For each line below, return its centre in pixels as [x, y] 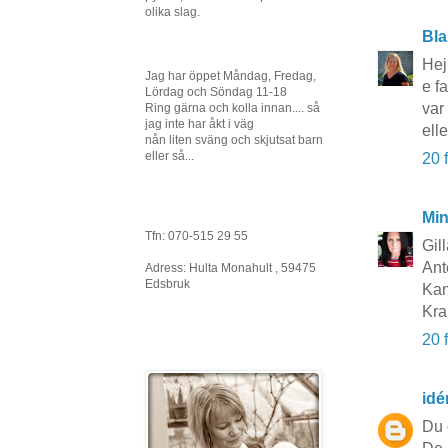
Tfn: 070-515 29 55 [196, 236]
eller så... [169, 156]
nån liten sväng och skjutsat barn [234, 140]
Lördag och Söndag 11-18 [216, 92]
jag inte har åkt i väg [199, 124]
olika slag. [172, 12]
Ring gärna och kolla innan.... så [232, 108]
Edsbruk [167, 284]
